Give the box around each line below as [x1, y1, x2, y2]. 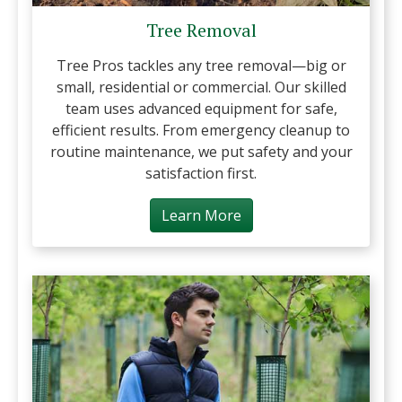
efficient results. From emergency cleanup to [52, 119, 350, 140]
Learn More [161, 205, 241, 225]
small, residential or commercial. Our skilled [56, 76, 346, 97]
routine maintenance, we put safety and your [49, 141, 353, 162]
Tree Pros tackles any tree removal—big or [56, 55, 346, 75]
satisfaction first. [145, 162, 257, 183]
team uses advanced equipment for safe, [65, 98, 337, 118]
